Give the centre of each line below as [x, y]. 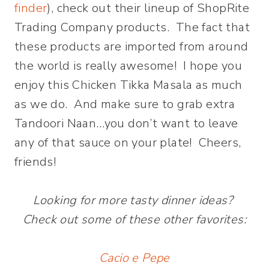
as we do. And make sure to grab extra [125, 104]
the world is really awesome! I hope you [128, 65]
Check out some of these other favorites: [134, 219]
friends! [35, 162]
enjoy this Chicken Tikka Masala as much [128, 85]
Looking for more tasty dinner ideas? [134, 200]
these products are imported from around [131, 46]
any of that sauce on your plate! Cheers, [128, 142]
